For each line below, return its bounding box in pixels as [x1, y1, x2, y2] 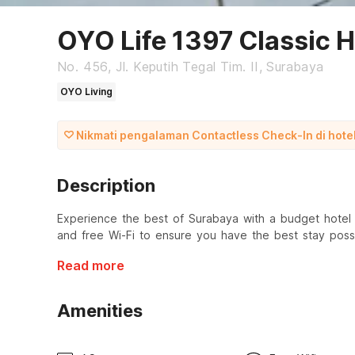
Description [57, 175, 155, 197]
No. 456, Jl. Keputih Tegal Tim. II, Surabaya [57, 59, 324, 75]
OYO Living [60, 86, 113, 98]
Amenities [57, 300, 143, 322]
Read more [57, 258, 124, 274]
